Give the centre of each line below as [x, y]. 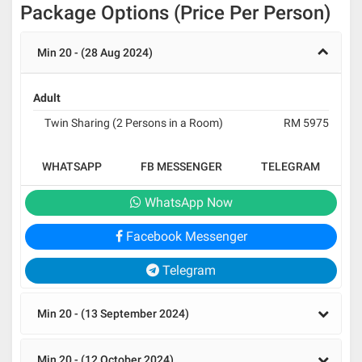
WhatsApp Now [187, 203]
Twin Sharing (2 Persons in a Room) [134, 123]
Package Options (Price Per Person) [175, 13]
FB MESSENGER [181, 167]
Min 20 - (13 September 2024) [113, 314]
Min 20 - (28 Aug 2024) [95, 53]
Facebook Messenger [185, 237]
